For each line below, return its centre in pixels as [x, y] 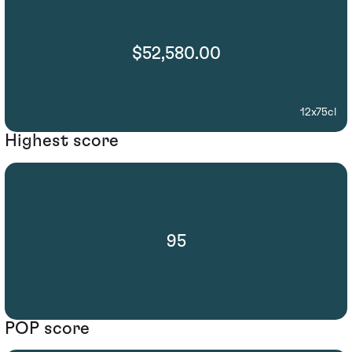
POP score [47, 328]
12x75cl [318, 113]
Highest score [62, 141]
